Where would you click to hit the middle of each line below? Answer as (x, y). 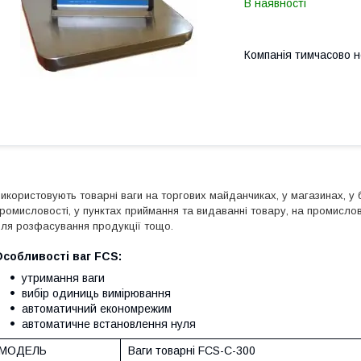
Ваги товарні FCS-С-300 (190, 351)
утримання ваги (63, 278)
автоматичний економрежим (97, 309)
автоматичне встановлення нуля (109, 324)
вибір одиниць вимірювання (96, 293)
